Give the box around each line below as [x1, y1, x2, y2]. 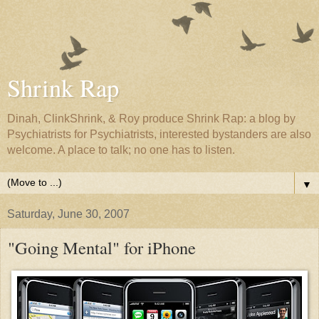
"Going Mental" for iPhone [8, 236, 196, 259]
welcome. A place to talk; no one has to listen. [7, 144, 235, 156]
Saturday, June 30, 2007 [7, 208, 130, 220]
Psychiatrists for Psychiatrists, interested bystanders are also [7, 128, 311, 140]
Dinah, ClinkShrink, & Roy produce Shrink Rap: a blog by [7, 113, 296, 125]
